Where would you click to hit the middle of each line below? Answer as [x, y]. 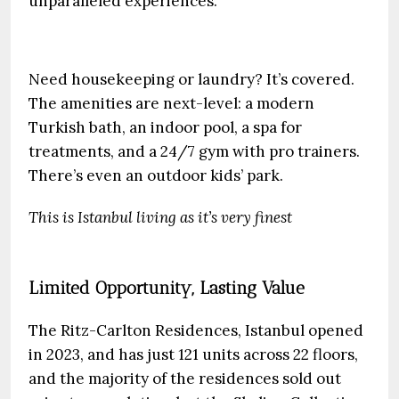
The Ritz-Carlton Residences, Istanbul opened [196, 330]
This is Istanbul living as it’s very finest [160, 217]
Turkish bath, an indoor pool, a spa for [165, 127]
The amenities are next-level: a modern [171, 103]
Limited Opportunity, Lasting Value [167, 288]
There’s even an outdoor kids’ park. [156, 175]
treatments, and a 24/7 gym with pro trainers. [194, 151]
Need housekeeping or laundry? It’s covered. [191, 79]
